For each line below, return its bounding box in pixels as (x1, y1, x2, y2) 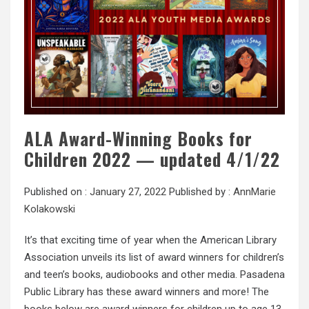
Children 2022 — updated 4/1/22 (24, 146, 280, 172)
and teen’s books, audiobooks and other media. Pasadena (24, 268, 285, 281)
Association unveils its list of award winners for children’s (24, 250, 284, 263)
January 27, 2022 (90, 185, 166, 198)
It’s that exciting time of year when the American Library (24, 233, 277, 246)
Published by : (166, 185, 233, 198)
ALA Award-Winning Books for (24, 125, 252, 151)
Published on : (24, 185, 90, 198)
